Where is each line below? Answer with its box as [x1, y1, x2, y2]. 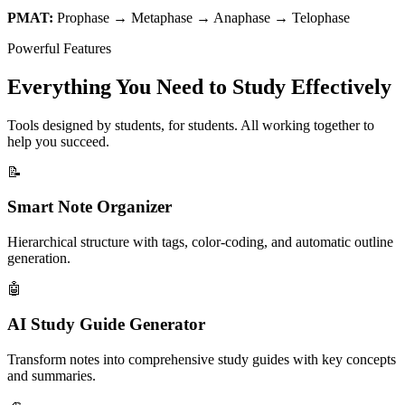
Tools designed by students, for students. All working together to [7, 117, 374, 133]
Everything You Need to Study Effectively [7, 74, 391, 99]
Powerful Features [7, 40, 111, 56]
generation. [7, 250, 71, 267]
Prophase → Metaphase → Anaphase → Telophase [53, 9, 350, 25]
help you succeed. [7, 133, 109, 149]
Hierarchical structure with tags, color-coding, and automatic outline [7, 234, 393, 250]
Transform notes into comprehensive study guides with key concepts [7, 351, 396, 367]
